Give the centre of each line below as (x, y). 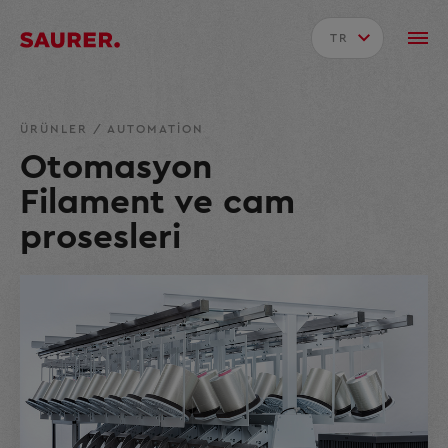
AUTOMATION (155, 129)
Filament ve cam (157, 202)
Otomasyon (116, 167)
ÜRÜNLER (56, 129)
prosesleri (100, 237)
